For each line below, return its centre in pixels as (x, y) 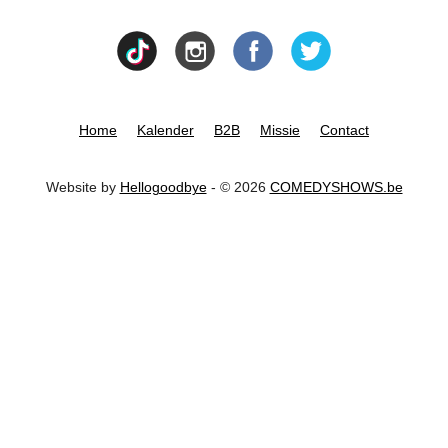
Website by (82, 187)
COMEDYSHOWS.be (336, 187)
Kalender (165, 130)
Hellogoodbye (163, 187)
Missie (280, 130)
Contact (344, 130)
